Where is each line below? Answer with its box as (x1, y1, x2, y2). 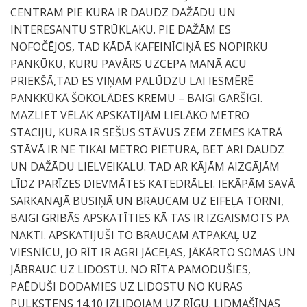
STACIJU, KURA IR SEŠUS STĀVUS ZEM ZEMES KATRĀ (10, 125, 282, 140)
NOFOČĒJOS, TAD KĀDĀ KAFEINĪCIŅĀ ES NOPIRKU (10, 39, 268, 54)
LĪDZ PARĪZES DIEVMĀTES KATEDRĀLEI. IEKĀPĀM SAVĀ (10, 176, 295, 191)
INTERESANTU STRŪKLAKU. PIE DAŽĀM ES (10, 22, 231, 37)
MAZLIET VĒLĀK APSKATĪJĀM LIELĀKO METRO (10, 108, 249, 123)
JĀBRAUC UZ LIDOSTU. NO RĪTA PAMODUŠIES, (10, 262, 251, 277)
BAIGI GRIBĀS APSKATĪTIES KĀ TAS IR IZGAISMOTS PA (10, 210, 289, 225)
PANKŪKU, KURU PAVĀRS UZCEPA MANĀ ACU (10, 56, 247, 71)
